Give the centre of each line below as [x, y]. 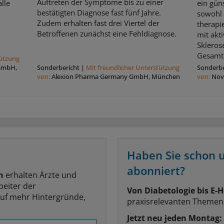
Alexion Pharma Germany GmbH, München [115, 77]
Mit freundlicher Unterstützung [132, 68]
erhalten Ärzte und [40, 175]
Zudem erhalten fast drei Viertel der [98, 23]
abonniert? [156, 171]
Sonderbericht [58, 68]
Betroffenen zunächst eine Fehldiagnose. [106, 34]
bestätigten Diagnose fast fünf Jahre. [99, 13]
